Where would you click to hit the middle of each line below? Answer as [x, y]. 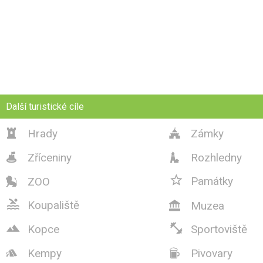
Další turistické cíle [45, 106]
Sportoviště [218, 229]
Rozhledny [215, 157]
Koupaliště [52, 205]
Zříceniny [48, 157]
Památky [210, 181]
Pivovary [210, 253]
